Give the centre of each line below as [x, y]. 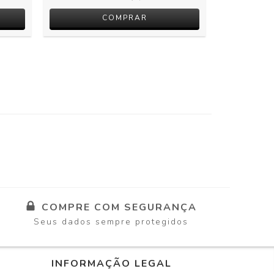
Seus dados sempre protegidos [111, 222]
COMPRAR [124, 17]
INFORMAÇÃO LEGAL [111, 264]
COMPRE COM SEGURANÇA [119, 207]
